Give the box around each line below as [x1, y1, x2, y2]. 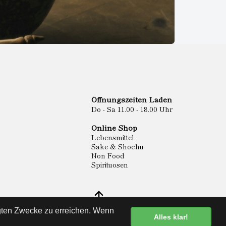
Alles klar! [154, 213, 189, 221]
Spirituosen [91, 159, 128, 169]
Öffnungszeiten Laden [91, 94, 172, 104]
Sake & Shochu [91, 141, 144, 151]
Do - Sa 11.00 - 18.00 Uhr [91, 104, 173, 114]
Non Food [91, 150, 124, 160]
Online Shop [91, 122, 137, 133]
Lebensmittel [91, 132, 134, 142]
